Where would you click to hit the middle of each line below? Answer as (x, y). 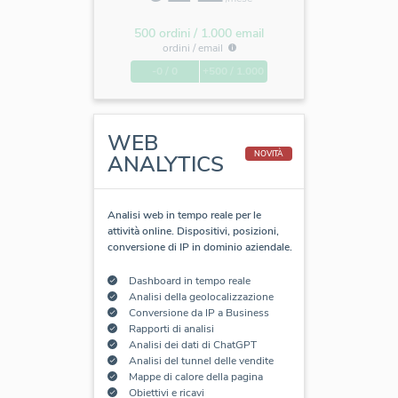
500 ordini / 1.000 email (199, 33)
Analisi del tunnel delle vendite (201, 360)
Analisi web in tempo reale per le (184, 215)
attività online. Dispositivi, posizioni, (193, 231)
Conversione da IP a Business (199, 312)
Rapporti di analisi (171, 328)
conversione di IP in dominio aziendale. (200, 247)
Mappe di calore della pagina (195, 376)
